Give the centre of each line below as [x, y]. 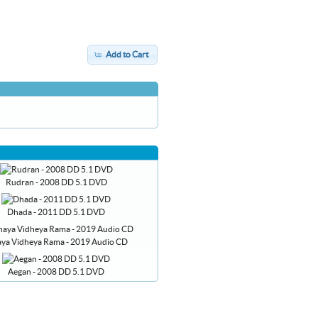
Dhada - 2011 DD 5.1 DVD [56, 212]
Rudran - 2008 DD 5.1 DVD [56, 182]
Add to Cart [127, 54]
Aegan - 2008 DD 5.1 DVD [56, 272]
